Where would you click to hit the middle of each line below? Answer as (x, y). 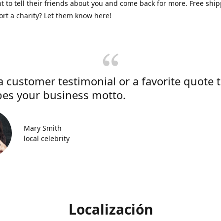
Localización (110, 209)
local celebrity (47, 138)
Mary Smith (43, 128)
